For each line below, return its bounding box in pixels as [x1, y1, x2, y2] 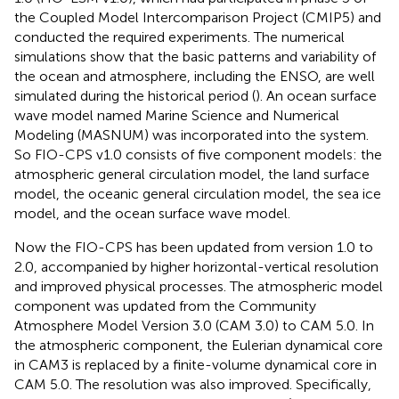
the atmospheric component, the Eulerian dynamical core [14, 336, 383, 354]
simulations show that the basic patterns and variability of [14, 47, 376, 65]
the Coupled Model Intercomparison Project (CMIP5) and [14, 8, 381, 26]
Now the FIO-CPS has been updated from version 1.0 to [14, 238, 373, 256]
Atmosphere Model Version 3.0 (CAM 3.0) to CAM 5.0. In [14, 316, 374, 334]
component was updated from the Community [14, 297, 316, 314]
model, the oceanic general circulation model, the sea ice [14, 184, 381, 202]
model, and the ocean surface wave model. [14, 204, 290, 222]
